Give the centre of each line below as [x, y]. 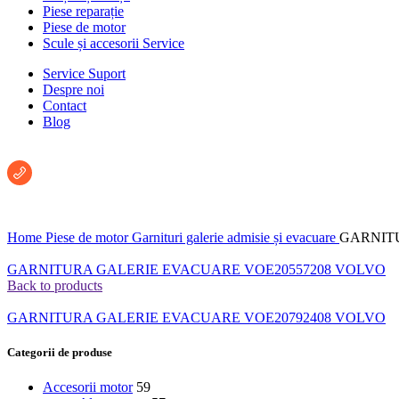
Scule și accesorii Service [114, 43]
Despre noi [73, 90]
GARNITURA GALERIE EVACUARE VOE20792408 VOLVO [196, 318]
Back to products [55, 285]
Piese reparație [83, 11]
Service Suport [84, 73]
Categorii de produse [60, 353]
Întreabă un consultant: [71, 152]
